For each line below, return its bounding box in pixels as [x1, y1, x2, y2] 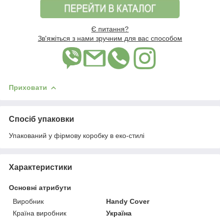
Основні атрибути [9, 183, 71, 192]
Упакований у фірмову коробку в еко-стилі [9, 131, 144, 139]
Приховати [9, 83, 47, 91]
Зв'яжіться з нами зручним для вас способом [38, 34, 182, 42]
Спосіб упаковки [9, 114, 74, 123]
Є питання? [91, 25, 129, 33]
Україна [106, 209, 132, 217]
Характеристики [9, 163, 72, 171]
